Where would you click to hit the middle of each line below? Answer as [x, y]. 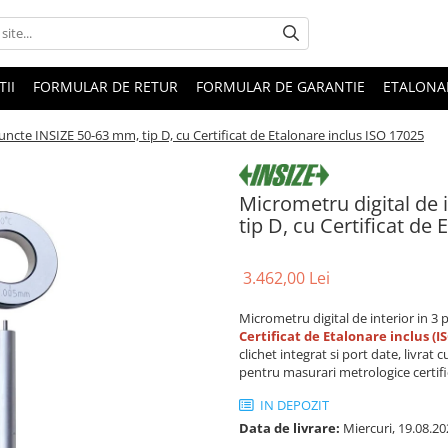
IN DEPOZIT [293, 405]
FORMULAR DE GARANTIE [280, 86]
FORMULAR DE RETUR [105, 86]
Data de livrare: [289, 428]
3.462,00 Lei [286, 278]
